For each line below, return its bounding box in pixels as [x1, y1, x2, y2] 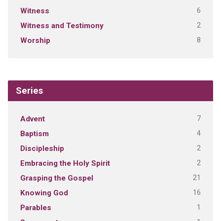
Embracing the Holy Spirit [20, 159, 110, 168]
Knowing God [20, 188, 68, 198]
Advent [20, 114, 45, 124]
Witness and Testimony [20, 21, 104, 31]
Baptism [20, 129, 49, 139]
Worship [20, 36, 50, 45]
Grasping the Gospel [20, 174, 93, 183]
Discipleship [20, 144, 64, 153]
